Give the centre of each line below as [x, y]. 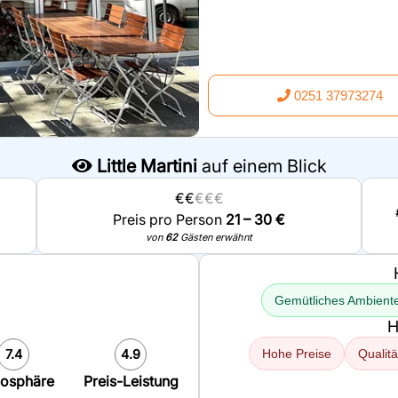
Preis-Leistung [131, 381]
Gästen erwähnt [215, 237]
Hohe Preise [296, 354]
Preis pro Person [169, 219]
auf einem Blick [262, 166]
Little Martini [147, 166]
